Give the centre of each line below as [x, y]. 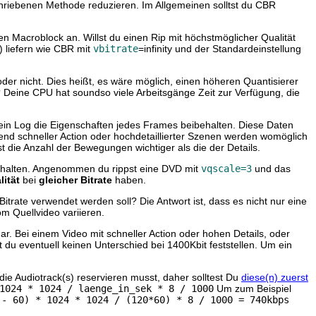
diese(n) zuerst [275, 278]
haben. [129, 180]
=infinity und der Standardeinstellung [220, 49]
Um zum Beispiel [253, 289]
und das [271, 169]
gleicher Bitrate [75, 180]
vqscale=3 [226, 169]
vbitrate [116, 49]
